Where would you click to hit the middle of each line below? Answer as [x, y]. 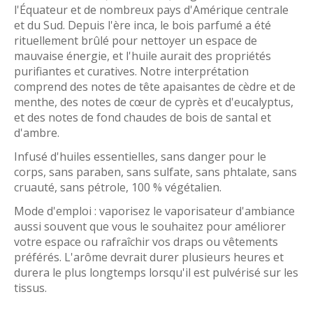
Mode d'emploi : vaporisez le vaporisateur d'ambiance [154, 211]
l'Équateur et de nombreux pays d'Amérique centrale [151, 10]
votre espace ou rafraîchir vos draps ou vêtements [146, 242]
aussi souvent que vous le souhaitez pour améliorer [150, 227]
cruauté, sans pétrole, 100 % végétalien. [118, 188]
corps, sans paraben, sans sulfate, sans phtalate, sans [155, 172]
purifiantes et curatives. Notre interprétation [131, 72]
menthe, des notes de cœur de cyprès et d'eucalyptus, [154, 102]
